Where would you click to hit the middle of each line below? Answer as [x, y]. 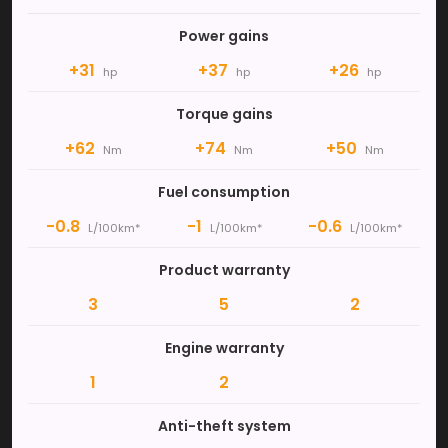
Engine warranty [224, 347]
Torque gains [224, 113]
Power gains [224, 35]
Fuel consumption [224, 191]
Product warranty [224, 269]
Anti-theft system [224, 425]
